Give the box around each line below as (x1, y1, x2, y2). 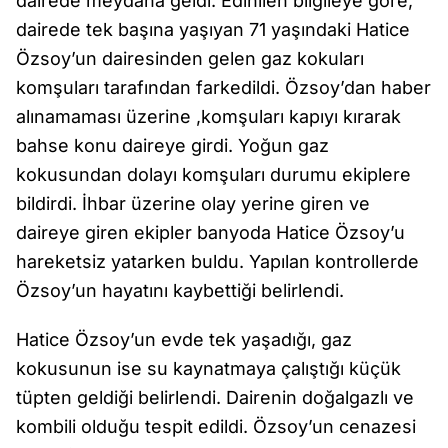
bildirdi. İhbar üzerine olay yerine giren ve (16, 193, 370, 214)
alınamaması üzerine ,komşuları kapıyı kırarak (16, 106, 401, 127)
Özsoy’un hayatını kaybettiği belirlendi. (16, 280, 344, 301)
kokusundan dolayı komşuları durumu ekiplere (16, 164, 411, 185)
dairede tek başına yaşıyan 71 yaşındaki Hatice (16, 19, 410, 40)
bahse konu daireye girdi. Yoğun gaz (16, 135, 329, 156)
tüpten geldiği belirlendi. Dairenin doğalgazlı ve (16, 387, 414, 408)
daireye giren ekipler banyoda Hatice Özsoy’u (16, 222, 405, 243)
